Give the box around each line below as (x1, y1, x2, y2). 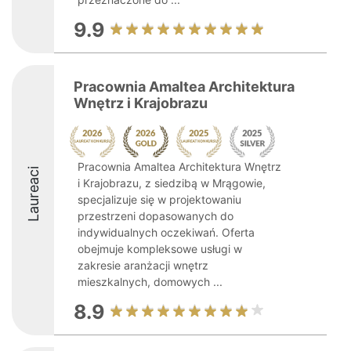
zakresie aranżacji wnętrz (78, 259, 208, 272)
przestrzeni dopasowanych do (78, 209, 233, 223)
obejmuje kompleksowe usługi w (78, 242, 242, 255)
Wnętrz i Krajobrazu (74, 95, 208, 111)
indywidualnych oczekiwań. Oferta (78, 226, 255, 239)
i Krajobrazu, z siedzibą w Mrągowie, (78, 176, 266, 190)
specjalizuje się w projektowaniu (78, 193, 241, 206)
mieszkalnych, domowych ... (78, 275, 223, 288)
